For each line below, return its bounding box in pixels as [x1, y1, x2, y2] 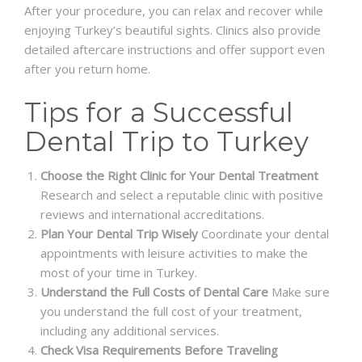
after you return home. [24, 61, 150, 78]
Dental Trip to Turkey [24, 125, 309, 158]
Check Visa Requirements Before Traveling [40, 342, 278, 359]
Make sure [268, 284, 330, 301]
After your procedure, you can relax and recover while [24, 2, 323, 19]
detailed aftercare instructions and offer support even [24, 41, 325, 58]
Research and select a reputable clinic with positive [40, 187, 323, 204]
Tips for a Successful [24, 96, 293, 129]
